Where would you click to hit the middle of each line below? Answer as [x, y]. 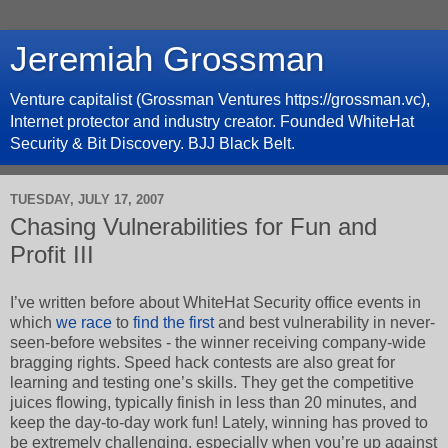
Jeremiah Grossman [167, 59]
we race [84, 322]
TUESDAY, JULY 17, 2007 [87, 199]
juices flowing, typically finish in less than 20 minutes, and [213, 402]
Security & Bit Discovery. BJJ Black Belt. [152, 143]
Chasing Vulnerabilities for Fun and [193, 226]
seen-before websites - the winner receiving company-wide [218, 342]
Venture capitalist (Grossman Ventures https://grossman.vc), [220, 99]
